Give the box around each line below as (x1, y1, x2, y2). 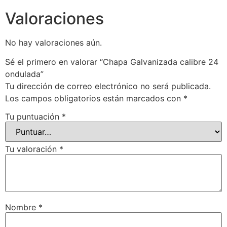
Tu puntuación (5, 111, 62, 122)
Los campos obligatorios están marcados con (5, 93, 183, 104)
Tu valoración (5, 143, 59, 154)
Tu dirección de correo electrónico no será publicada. (5, 81, 211, 92)
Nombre (5, 202, 39, 212)
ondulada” (5, 69, 44, 80)
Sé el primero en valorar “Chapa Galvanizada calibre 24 (5, 57, 218, 67)
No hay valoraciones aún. (5, 37, 102, 48)
